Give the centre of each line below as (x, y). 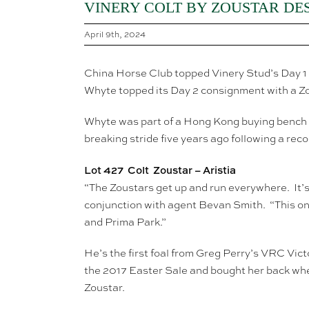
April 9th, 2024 (115, 35)
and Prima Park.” (125, 222)
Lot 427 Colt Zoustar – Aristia (160, 170)
